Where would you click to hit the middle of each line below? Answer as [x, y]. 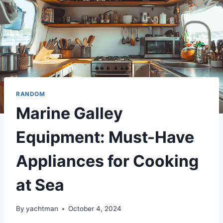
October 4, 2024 [95, 209]
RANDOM [31, 94]
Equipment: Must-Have [105, 137]
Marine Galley [69, 113]
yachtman [42, 209]
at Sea [40, 185]
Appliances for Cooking [107, 161]
